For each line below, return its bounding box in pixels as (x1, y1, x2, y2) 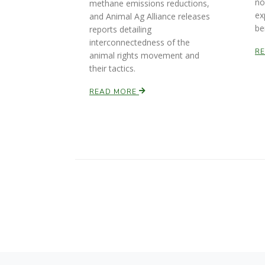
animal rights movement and (89, 50, 199, 61)
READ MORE (89, 87, 139, 96)
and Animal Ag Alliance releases (89, 11, 210, 22)
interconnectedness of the (89, 37, 190, 48)
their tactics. (89, 63, 135, 74)
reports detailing (89, 24, 151, 35)
